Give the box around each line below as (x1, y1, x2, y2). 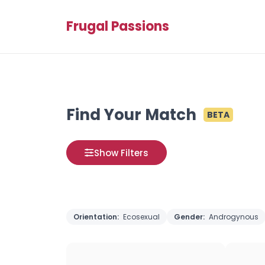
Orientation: (73, 212, 121, 222)
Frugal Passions (66, 17, 169, 35)
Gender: (174, 212, 206, 222)
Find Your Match (66, 104, 196, 125)
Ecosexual (123, 212, 160, 222)
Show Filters (94, 146, 148, 159)
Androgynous (209, 212, 258, 222)
